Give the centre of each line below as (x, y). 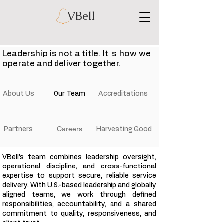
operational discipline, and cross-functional (79, 166)
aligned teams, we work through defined (79, 195)
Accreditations (123, 94)
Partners (18, 129)
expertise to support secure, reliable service (79, 176)
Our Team (69, 94)
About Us (18, 94)
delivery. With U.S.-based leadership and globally (79, 185)
